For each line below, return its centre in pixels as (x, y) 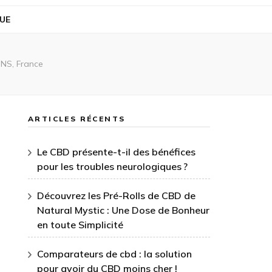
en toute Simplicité (80, 225)
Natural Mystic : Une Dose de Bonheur (123, 210)
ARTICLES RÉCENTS (77, 119)
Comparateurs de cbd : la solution (114, 254)
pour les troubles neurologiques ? (112, 166)
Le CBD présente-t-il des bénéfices (116, 152)
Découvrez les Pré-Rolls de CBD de (116, 195)
